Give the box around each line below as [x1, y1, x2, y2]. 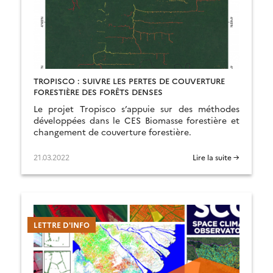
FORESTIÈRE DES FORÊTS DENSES [34, 86, 163, 97]
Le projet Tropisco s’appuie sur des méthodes [34, 102, 239, 115]
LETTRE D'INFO [34, 219, 90, 230]
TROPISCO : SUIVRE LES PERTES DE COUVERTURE [34, 75, 225, 86]
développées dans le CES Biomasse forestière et [34, 114, 239, 126]
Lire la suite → [193, 152, 239, 162]
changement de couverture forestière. [34, 126, 191, 138]
